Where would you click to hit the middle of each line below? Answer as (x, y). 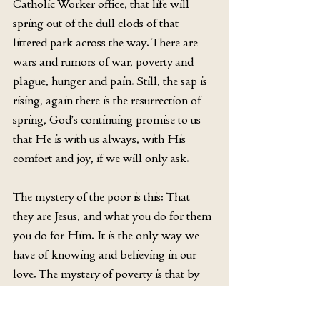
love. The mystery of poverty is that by (108, 273)
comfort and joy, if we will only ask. (101, 157)
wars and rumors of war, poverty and (105, 61)
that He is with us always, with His (101, 138)
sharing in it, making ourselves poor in (108, 292)
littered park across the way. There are (107, 42)
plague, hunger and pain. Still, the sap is (111, 80)
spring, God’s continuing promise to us (108, 119)
